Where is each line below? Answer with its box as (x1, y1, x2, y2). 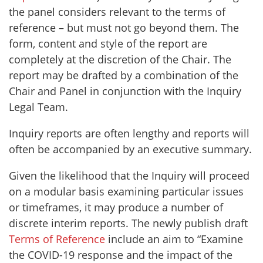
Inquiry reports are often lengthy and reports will (9, 126, 249, 141)
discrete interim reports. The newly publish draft (9, 216, 248, 231)
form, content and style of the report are (9, 36, 207, 51)
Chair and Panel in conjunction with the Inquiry (9, 84, 241, 99)
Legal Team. (9, 100, 68, 114)
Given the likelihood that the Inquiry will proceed (9, 168, 249, 183)
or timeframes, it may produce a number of (9, 200, 223, 215)
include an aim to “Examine (105, 232, 243, 247)
